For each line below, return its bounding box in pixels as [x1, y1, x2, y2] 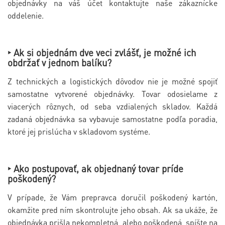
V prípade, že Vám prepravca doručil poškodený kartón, [8, 192, 217, 203]
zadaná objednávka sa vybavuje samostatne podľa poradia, [8, 114, 217, 125]
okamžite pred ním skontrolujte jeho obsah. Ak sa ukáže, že [8, 204, 217, 215]
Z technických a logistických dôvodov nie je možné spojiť [8, 76, 217, 87]
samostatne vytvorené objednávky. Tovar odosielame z [8, 88, 217, 99]
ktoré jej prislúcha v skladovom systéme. [8, 126, 150, 137]
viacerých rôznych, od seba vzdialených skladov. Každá [8, 101, 217, 112]
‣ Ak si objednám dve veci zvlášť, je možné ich [8, 47, 196, 59]
